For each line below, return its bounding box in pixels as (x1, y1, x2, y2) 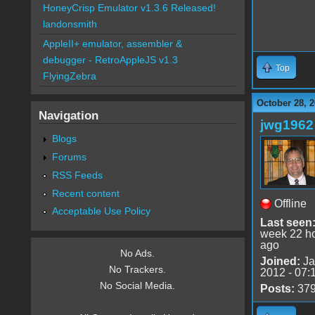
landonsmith (42, 18, 97, 30)
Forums (51, 150, 86, 162)
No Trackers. (109, 264, 167, 276)
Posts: (259, 282, 295, 295)
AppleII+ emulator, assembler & (42, 38, 182, 50)
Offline (274, 197, 307, 210)
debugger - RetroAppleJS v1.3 (42, 54, 178, 66)
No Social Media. (100, 280, 176, 292)
